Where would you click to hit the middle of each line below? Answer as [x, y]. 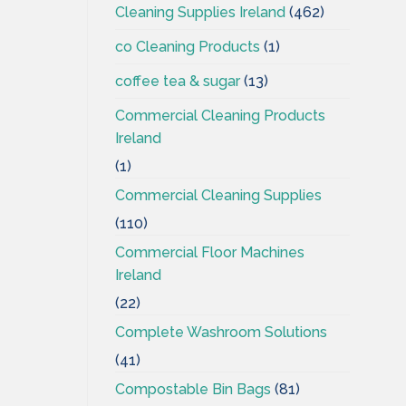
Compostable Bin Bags [193, 389]
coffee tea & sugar [178, 81]
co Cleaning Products [188, 46]
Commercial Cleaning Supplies [218, 195]
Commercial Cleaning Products [220, 115]
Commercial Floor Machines [210, 252]
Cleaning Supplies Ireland [200, 12]
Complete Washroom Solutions [221, 332]
